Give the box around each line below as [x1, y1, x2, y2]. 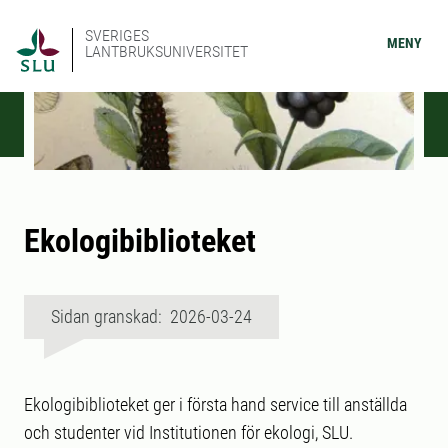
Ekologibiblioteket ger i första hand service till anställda [24, 394, 407, 416]
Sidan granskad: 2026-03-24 [51, 306, 252, 328]
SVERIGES [85, 26, 149, 45]
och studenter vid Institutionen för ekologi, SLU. [24, 422, 353, 444]
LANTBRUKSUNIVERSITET [85, 42, 248, 61]
